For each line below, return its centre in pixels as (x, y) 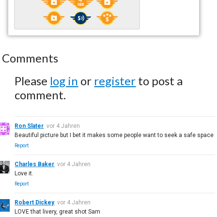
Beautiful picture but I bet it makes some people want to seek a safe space (114, 135)
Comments (30, 58)
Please (32, 80)
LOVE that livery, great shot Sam (58, 211)
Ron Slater (29, 126)
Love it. (24, 173)
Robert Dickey (35, 202)
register (115, 80)
